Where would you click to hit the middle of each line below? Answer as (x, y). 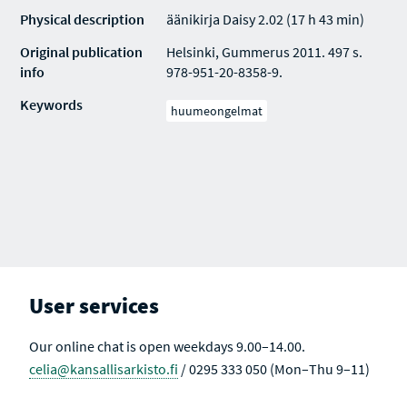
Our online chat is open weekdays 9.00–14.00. (168, 346)
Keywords (52, 104)
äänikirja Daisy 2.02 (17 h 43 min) (266, 19)
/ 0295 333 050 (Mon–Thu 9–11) (274, 369)
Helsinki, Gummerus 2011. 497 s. (265, 52)
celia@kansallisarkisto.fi (104, 369)
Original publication (82, 52)
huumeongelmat (217, 111)
